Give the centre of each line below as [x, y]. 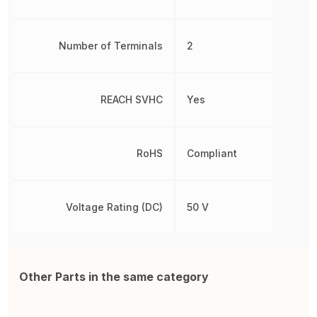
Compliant [212, 153]
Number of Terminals [110, 45]
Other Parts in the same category [114, 276]
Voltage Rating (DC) [114, 207]
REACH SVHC [131, 99]
